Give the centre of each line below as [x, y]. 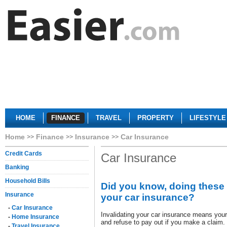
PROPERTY [156, 118]
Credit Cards [24, 154]
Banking [17, 167]
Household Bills [28, 181]
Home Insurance [35, 217]
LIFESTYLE [208, 118]
